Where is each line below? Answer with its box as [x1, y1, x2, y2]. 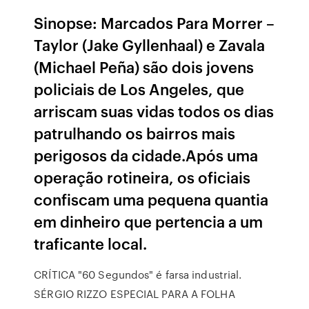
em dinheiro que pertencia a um [34, 210, 263, 232]
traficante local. [34, 232, 148, 254]
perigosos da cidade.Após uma [34, 144, 259, 166]
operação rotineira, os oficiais [34, 166, 251, 188]
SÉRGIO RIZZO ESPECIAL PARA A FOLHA [34, 286, 235, 301]
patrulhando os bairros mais [34, 122, 236, 143]
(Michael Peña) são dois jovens [34, 56, 255, 77]
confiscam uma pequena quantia [34, 188, 269, 210]
